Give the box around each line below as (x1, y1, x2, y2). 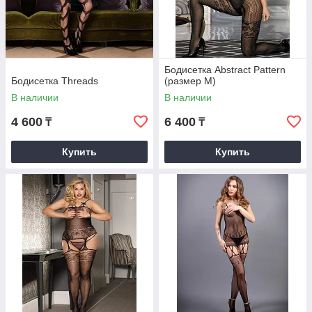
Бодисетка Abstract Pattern (164, 64, 286, 75)
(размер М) (164, 75, 216, 86)
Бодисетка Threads (11, 75, 98, 86)
